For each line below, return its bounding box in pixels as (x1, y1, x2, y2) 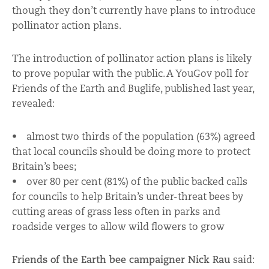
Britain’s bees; (12, 160, 76, 173)
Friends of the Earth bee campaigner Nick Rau (12, 253, 231, 266)
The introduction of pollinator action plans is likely (12, 52, 252, 65)
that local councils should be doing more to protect (12, 145, 250, 158)
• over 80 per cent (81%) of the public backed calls (12, 175, 247, 188)
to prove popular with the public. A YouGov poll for (12, 67, 249, 80)
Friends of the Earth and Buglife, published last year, (12, 82, 254, 95)
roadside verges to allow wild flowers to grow (12, 220, 225, 233)
